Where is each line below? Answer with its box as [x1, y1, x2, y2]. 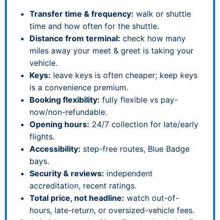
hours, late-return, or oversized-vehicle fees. [29, 205, 194, 215]
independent [104, 168, 153, 178]
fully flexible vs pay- [100, 94, 178, 105]
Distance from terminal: [29, 33, 120, 43]
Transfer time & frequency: [29, 8, 134, 19]
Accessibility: [29, 143, 81, 154]
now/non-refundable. [29, 107, 107, 117]
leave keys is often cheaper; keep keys [51, 70, 197, 80]
